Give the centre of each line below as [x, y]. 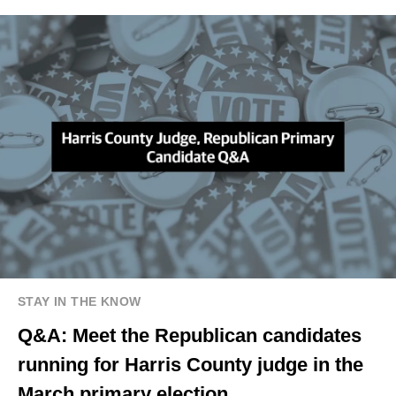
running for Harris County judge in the [190, 365]
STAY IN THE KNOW [80, 302]
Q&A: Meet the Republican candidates [190, 336]
